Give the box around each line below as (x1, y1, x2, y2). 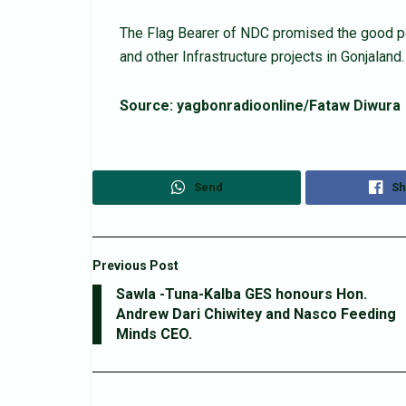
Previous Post (92, 257, 179, 273)
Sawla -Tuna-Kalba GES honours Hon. (116, 285, 367, 303)
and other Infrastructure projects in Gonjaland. (120, 48, 404, 66)
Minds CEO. (116, 324, 192, 343)
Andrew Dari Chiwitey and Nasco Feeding (116, 304, 396, 323)
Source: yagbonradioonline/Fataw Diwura (120, 97, 404, 115)
